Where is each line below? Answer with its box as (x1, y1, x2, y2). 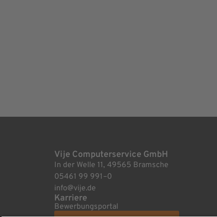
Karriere (54, 193, 87, 204)
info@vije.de (54, 184, 96, 194)
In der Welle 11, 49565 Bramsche (54, 160, 169, 170)
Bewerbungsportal (54, 202, 118, 212)
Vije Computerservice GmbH (54, 149, 168, 161)
